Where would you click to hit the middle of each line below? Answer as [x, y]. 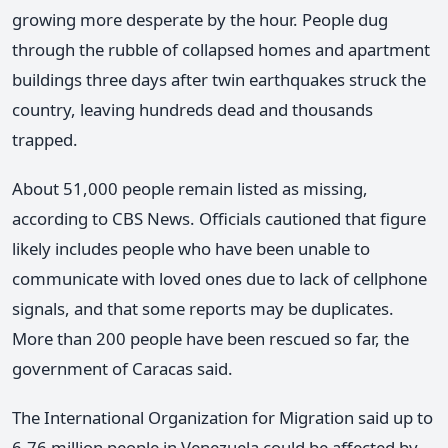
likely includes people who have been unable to [191, 248]
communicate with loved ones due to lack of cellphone [219, 278]
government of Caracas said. [122, 368]
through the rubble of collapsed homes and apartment [221, 49]
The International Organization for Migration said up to [222, 418]
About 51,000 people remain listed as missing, [190, 188]
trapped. [45, 139]
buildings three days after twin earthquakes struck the [219, 79]
